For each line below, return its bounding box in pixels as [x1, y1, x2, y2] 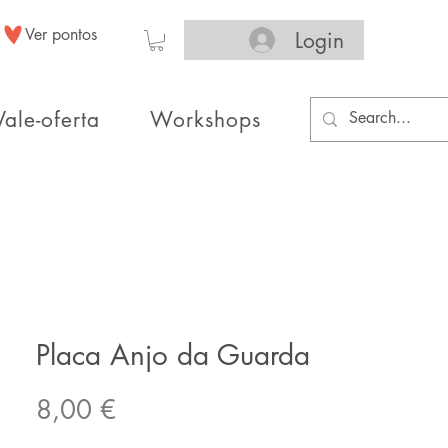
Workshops [149, 106, 262, 133]
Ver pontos [25, 24, 97, 45]
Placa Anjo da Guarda [36, 337, 310, 373]
